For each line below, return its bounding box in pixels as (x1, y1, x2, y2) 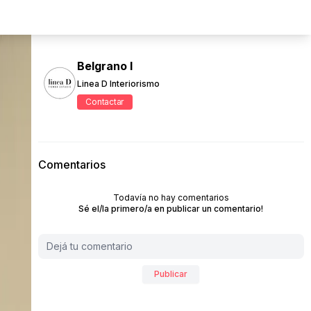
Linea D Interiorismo (76, 78, 160, 89)
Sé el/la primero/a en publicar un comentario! (78, 203, 264, 214)
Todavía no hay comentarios (112, 192, 229, 203)
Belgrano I (76, 58, 133, 73)
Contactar (85, 96, 124, 107)
